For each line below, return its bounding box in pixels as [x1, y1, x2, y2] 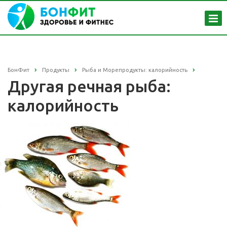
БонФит [8, 67, 29, 73]
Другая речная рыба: [8, 77, 171, 96]
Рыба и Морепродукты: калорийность [82, 67, 187, 73]
